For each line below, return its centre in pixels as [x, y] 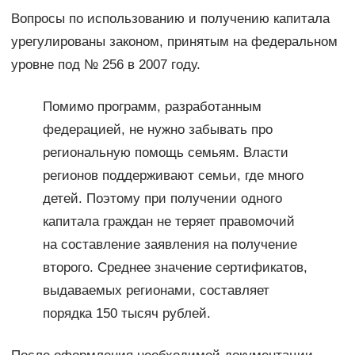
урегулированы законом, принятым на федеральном [174, 41]
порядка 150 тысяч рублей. [126, 313]
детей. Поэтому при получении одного [162, 198]
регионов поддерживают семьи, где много [173, 175]
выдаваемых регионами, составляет [156, 290]
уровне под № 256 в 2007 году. [105, 64]
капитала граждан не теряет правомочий [168, 221]
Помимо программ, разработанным [152, 106]
